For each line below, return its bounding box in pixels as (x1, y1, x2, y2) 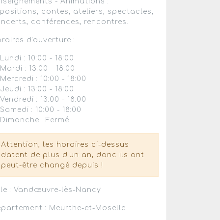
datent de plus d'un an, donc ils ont (1, 151, 145, 159)
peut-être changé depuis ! (1, 161, 104, 169)
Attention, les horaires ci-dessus (1, 140, 130, 148)
